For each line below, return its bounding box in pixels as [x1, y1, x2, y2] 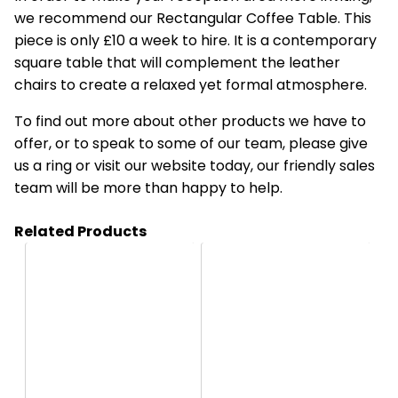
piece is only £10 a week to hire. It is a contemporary [14, 29, 377, 51]
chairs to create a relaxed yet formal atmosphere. [14, 74, 367, 95]
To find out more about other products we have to [14, 110, 366, 131]
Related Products [14, 220, 147, 242]
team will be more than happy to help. [14, 177, 283, 198]
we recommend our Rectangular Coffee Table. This [14, 7, 371, 28]
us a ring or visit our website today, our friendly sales [14, 155, 375, 176]
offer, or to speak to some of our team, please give [14, 132, 368, 154]
